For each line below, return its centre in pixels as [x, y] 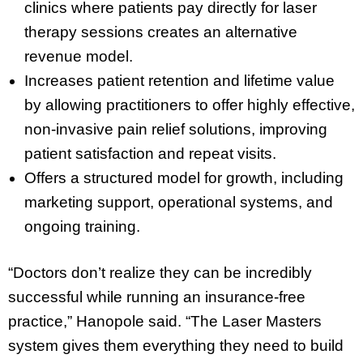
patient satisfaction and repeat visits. [150, 154]
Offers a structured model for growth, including [184, 178]
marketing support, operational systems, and [179, 203]
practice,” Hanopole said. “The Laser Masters [165, 321]
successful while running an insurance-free [157, 297]
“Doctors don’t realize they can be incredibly [160, 272]
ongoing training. [82, 227]
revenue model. [79, 57]
